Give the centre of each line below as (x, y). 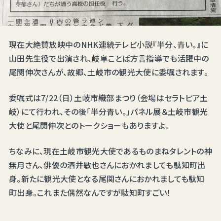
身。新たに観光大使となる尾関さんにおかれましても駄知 (107, 179)
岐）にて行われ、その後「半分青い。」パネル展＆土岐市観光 (108, 112)
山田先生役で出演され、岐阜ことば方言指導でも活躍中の (109, 58)
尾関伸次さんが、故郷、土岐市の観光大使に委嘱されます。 (109, 72)
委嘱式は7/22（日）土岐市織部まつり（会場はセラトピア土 (108, 98)
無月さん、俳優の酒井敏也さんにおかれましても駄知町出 (107, 165)
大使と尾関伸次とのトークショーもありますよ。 (89, 126)
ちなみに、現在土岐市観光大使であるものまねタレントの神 (110, 151)
